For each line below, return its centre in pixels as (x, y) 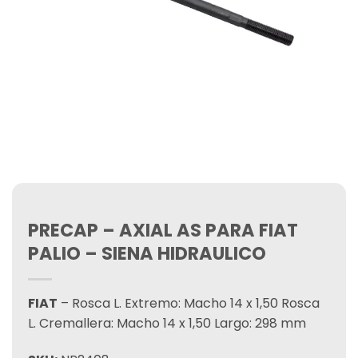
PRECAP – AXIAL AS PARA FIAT (163, 230)
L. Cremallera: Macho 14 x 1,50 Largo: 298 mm (167, 323)
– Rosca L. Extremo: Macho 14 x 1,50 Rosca (189, 303)
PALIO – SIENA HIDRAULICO (147, 253)
